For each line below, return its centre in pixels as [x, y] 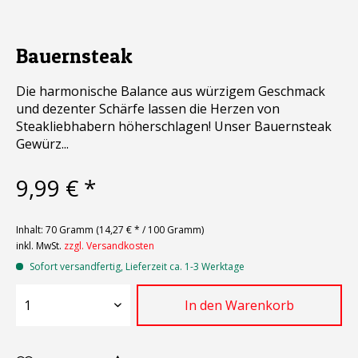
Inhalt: [31, 230]
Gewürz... [42, 144]
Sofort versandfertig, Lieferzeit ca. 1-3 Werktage [136, 267]
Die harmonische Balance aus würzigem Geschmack [171, 91]
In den [203, 305]
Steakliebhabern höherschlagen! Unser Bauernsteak [174, 126]
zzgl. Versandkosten [109, 246]
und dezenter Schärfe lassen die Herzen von [148, 109]
